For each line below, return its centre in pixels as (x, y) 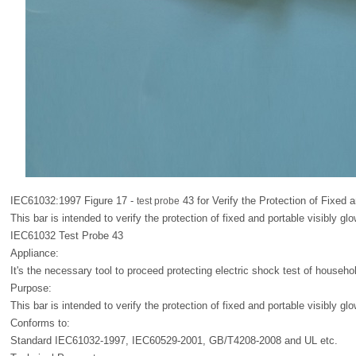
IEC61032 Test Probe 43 (67, 236)
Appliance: (35, 253)
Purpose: (31, 288)
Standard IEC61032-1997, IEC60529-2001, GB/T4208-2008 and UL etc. (174, 341)
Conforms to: (40, 323)
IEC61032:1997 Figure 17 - (74, 201)
